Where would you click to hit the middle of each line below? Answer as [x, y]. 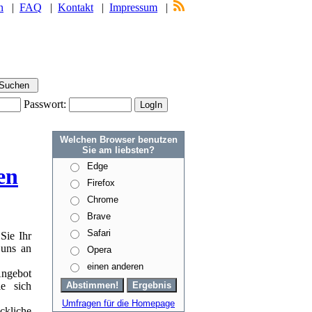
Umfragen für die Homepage [118, 303]
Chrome [103, 200]
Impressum [133, 7]
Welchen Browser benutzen [118, 140]
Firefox [101, 183]
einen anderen [115, 266]
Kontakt [76, 7]
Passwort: [46, 104]
